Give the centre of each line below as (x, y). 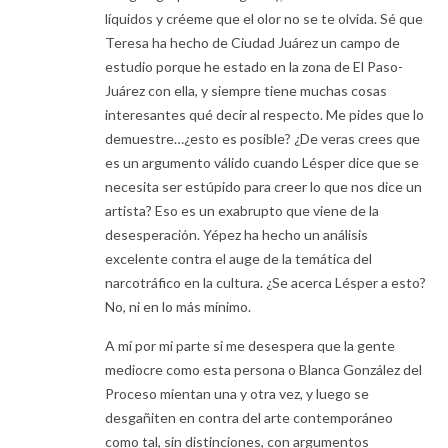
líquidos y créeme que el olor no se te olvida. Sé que (264, 19)
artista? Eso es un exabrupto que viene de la (242, 211)
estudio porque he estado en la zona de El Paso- (254, 67)
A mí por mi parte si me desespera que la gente (250, 346)
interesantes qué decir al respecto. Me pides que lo (264, 115)
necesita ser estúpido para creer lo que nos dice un (263, 187)
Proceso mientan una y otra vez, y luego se (237, 394)
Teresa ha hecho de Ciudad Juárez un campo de (252, 43)
